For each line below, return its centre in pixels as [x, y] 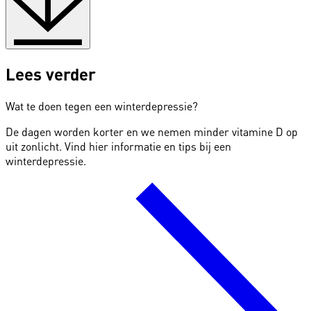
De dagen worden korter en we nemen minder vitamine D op [152, 132]
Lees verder [51, 74]
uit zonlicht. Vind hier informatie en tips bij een [118, 146]
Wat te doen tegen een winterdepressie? [102, 106]
